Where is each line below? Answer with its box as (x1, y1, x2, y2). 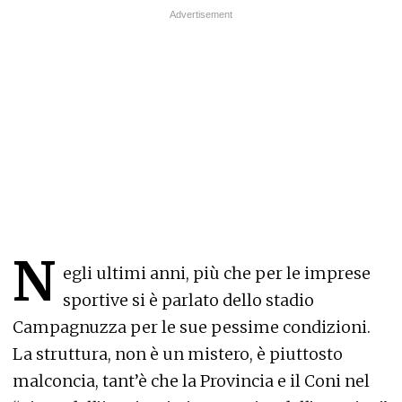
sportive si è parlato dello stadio (63, 290, 314, 311)
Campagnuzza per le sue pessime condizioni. (13, 317, 371, 338)
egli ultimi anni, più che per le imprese (63, 263, 371, 284)
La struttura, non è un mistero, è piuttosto (13, 344, 343, 365)
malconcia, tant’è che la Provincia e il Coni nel (13, 371, 370, 392)
